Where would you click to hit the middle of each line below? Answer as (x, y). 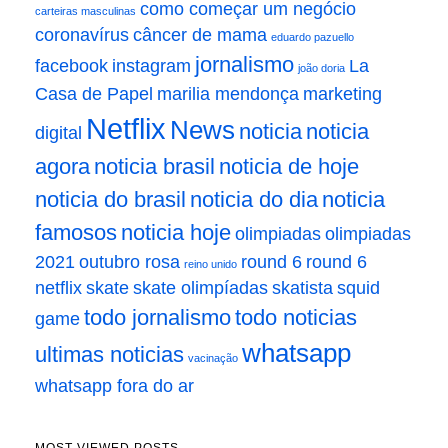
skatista (302, 288)
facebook (71, 66)
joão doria (321, 68)
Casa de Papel (94, 94)
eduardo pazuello (312, 37)
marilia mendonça (228, 94)
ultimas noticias (109, 355)
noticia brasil (154, 167)
